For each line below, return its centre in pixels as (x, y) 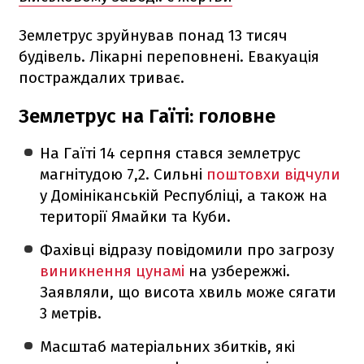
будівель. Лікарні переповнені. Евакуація (169, 56)
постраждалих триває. (102, 77)
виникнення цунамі (113, 271)
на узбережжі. (238, 271)
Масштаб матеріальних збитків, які (168, 346)
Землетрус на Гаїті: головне (147, 116)
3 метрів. (71, 313)
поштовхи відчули (274, 174)
